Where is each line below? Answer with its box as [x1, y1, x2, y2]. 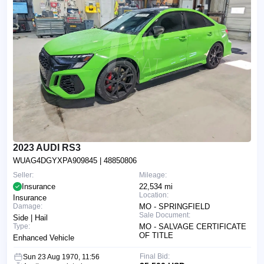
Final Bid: [139, 252, 170, 260]
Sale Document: [139, 210, 190, 219]
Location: [139, 190, 169, 199]
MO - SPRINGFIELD [139, 202, 210, 211]
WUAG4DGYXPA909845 [13, 156, 100, 165]
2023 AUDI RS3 [13, 142, 81, 153]
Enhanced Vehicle [13, 233, 74, 242]
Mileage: [139, 170, 167, 179]
